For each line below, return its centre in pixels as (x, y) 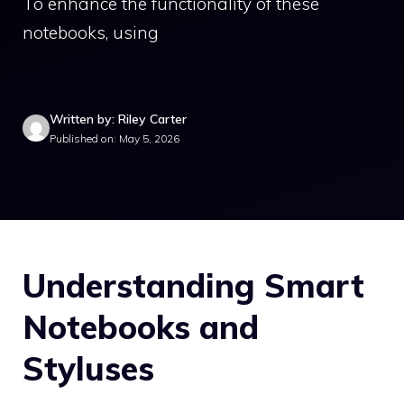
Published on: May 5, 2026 (115, 138)
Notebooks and (141, 326)
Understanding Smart (193, 285)
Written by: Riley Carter (118, 119)
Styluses (88, 368)
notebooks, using (91, 32)
